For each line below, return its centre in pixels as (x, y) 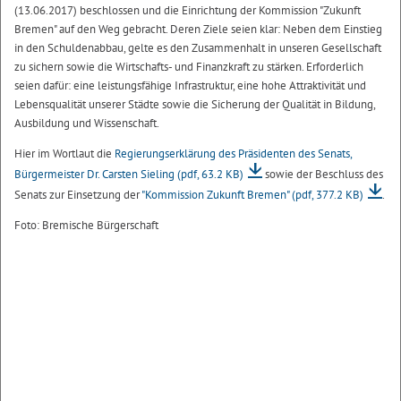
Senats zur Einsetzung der (78, 194)
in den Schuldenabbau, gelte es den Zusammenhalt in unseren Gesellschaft (198, 47)
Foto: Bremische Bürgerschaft (86, 225)
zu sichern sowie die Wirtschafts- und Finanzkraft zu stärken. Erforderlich (189, 66)
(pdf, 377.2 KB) (328, 194)
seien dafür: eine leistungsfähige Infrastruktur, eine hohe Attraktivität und (190, 85)
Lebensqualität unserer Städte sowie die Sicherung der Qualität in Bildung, (195, 104)
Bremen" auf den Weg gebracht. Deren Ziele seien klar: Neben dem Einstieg (198, 29)
